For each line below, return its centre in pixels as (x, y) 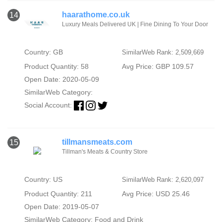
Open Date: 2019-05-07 (61, 206)
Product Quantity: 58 (56, 66)
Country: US (43, 179)
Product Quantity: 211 (58, 194)
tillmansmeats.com (97, 142)
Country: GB (43, 52)
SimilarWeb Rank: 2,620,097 (163, 179)
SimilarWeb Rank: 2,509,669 (163, 52)
